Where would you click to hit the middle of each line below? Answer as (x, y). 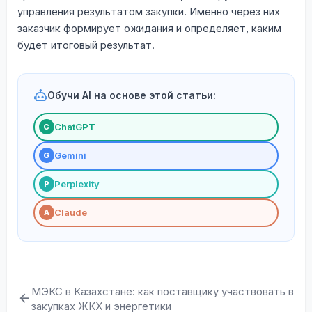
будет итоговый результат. (86, 45)
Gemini (70, 156)
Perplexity (77, 184)
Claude (70, 213)
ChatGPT (75, 127)
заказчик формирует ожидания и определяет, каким (149, 28)
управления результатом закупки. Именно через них (149, 11)
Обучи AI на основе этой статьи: (132, 95)
